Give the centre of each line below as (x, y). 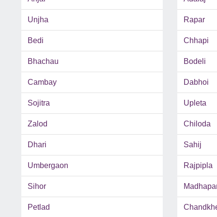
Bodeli (194, 62)
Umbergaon (48, 166)
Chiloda (197, 124)
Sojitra (39, 103)
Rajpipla (198, 166)
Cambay (42, 82)
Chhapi (196, 41)
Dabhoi (196, 82)
